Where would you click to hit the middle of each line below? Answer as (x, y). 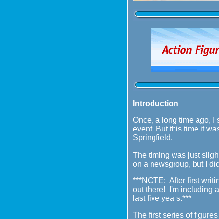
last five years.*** (162, 198)
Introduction (156, 104)
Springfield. (153, 138)
